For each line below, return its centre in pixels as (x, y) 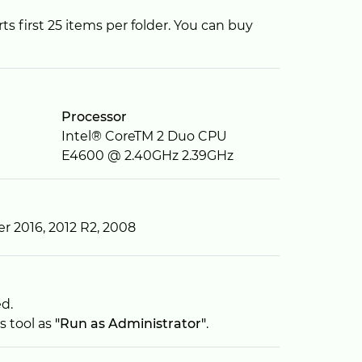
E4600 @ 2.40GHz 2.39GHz (147, 156)
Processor (94, 117)
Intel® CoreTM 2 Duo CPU (144, 136)
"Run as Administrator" (130, 324)
